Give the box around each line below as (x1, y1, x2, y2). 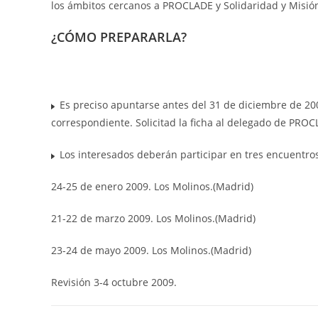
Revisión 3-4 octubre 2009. (51, 275, 177, 289)
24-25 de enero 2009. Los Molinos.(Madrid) (51, 179, 253, 193)
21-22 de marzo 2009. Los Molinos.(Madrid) (51, 211, 256, 225)
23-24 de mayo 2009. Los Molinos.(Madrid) (51, 243, 251, 257)
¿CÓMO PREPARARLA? (51, 28, 187, 45)
